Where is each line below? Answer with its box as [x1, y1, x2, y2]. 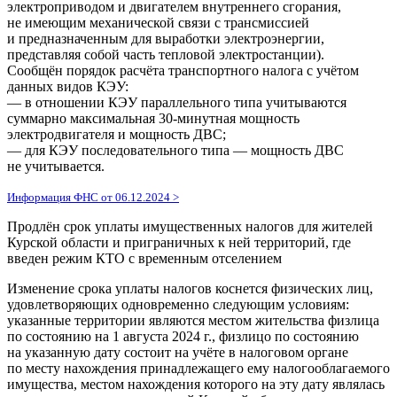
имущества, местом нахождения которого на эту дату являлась [7, 376, 385, 392]
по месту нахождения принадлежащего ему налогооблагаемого [7, 360, 390, 376]
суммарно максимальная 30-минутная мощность [7, 110, 300, 126]
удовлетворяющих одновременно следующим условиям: [7, 296, 349, 312]
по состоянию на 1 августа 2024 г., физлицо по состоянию [7, 328, 359, 344]
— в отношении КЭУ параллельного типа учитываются [7, 94, 346, 110]
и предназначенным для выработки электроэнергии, [7, 30, 324, 46]
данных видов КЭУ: [7, 78, 128, 94]
